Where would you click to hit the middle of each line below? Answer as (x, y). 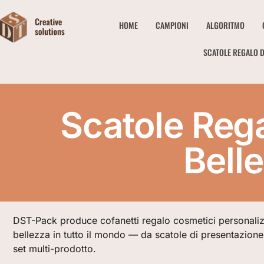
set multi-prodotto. (55, 249)
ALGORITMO (225, 25)
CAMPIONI (172, 25)
